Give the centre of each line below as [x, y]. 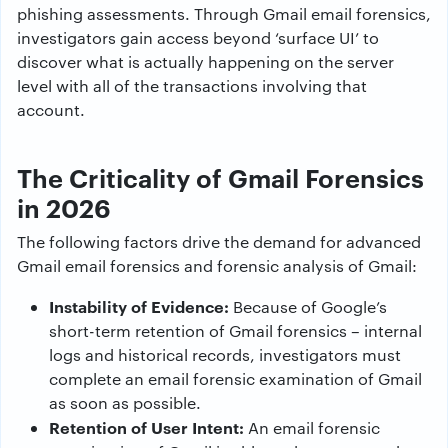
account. [51, 109]
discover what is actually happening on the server [205, 61]
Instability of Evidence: [139, 306]
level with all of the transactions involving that [192, 85]
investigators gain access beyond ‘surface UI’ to [198, 37]
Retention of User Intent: [146, 427]
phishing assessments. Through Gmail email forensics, [224, 13]
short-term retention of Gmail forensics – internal [235, 330]
